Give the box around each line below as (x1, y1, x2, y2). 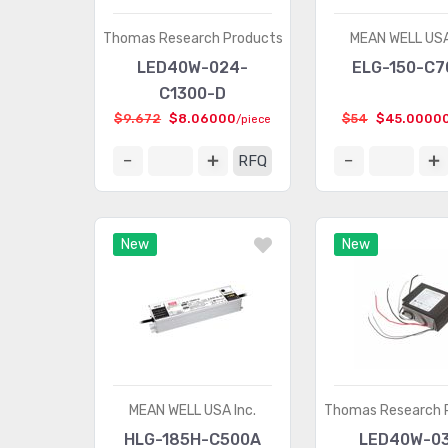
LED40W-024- (137, 58, 249, 77)
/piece (236, 113, 272, 126)
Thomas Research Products (102, 30, 283, 47)
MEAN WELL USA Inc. (129, 402, 257, 419)
